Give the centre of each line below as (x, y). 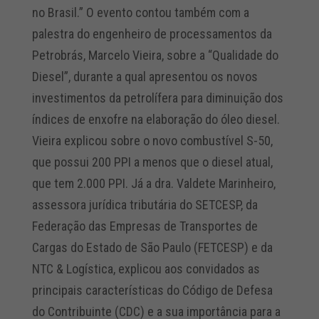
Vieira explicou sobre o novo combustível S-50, (152, 141)
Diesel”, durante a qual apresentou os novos (145, 77)
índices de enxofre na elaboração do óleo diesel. (156, 120)
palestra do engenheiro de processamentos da (152, 34)
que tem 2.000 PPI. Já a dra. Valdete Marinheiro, (153, 184)
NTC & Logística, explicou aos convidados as (146, 269)
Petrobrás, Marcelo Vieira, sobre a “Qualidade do (155, 56)
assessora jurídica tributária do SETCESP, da (145, 205)
